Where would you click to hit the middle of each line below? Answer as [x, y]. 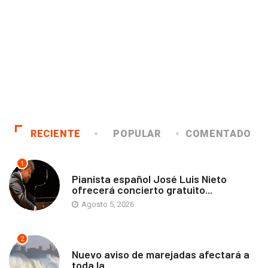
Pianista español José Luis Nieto [149, 179]
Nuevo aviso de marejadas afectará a [161, 254]
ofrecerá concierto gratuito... [142, 189]
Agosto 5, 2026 [107, 204]
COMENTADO [218, 133]
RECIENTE [56, 133]
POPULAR [137, 133]
